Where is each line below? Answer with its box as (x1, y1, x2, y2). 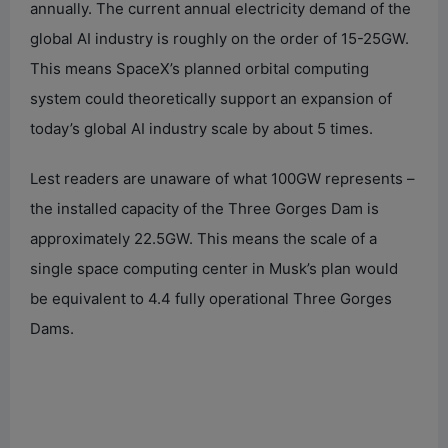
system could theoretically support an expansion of (30, 88, 392, 108)
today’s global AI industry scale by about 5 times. (30, 118, 373, 138)
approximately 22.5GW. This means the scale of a (30, 228, 377, 248)
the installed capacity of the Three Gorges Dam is (30, 198, 379, 218)
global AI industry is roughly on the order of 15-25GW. (30, 28, 409, 48)
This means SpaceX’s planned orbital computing (30, 58, 369, 78)
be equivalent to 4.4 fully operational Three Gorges (30, 288, 392, 308)
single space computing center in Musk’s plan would (30, 258, 398, 278)
